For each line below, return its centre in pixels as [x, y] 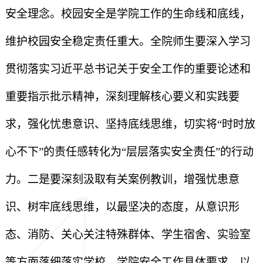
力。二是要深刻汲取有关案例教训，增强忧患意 [122, 179]
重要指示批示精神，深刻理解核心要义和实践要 [122, 97]
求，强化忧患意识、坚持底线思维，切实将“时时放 [130, 124]
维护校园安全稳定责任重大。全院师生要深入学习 [128, 41]
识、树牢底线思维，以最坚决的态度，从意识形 [122, 207]
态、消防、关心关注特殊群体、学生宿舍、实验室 [128, 235]
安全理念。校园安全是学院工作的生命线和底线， [128, 14]
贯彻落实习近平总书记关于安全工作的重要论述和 [128, 69]
